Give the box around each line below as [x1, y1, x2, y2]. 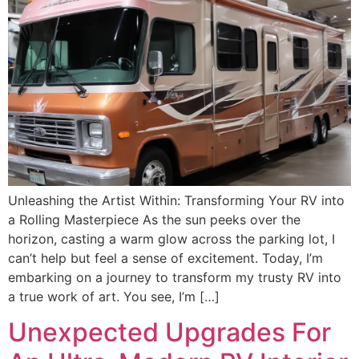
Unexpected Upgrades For [8, 316, 331, 348]
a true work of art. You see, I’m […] [8, 288, 220, 305]
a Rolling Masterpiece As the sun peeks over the [8, 211, 301, 228]
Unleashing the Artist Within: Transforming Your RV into [8, 192, 345, 208]
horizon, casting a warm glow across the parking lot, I [8, 230, 335, 247]
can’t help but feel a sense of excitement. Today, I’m [8, 249, 323, 266]
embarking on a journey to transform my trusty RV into [8, 268, 341, 285]
